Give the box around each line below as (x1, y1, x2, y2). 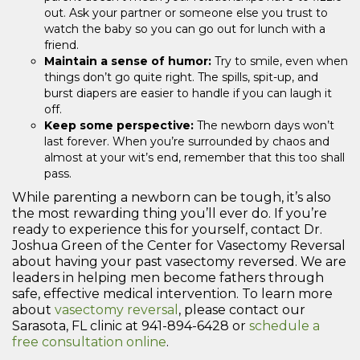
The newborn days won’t (194, 117, 334, 133)
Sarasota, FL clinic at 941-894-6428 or (12, 317, 249, 333)
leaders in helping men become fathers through (12, 269, 324, 285)
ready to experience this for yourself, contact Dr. (12, 221, 322, 237)
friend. (44, 37, 79, 52)
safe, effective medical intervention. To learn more (12, 285, 333, 301)
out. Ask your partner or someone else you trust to (44, 5, 328, 20)
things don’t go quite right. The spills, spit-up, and (44, 69, 318, 84)
